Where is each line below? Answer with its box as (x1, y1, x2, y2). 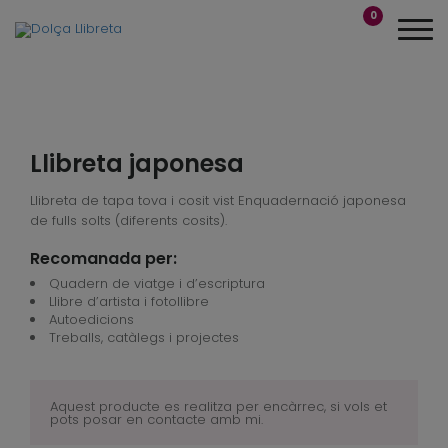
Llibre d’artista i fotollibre (49, 292, 209, 311)
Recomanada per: (30, 247, 177, 270)
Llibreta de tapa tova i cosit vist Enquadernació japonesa (30, 191, 406, 210)
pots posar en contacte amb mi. (49, 409, 263, 429)
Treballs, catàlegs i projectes (49, 328, 239, 347)
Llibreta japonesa (30, 147, 244, 180)
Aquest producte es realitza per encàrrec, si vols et (49, 396, 387, 416)
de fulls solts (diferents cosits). (30, 211, 227, 230)
